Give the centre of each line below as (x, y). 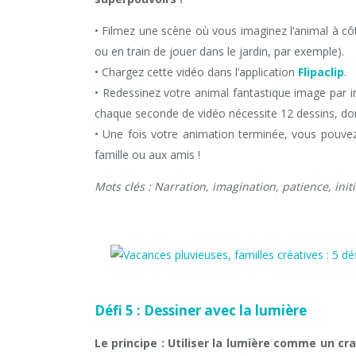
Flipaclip (321, 72)
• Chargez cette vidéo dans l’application (196, 72)
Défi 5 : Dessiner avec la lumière (202, 310)
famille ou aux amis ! (147, 155)
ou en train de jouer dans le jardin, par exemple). (219, 51)
